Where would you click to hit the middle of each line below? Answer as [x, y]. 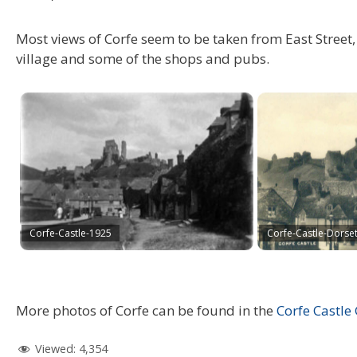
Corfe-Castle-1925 [71, 233]
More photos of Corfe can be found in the [146, 310]
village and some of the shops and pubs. [143, 58]
